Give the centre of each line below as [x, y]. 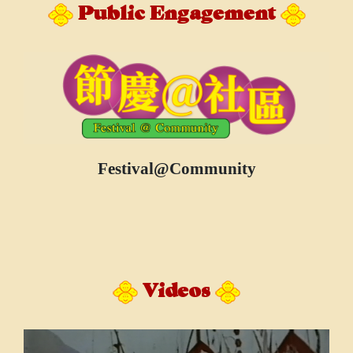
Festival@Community [176, 169]
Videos [176, 293]
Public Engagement [176, 15]
